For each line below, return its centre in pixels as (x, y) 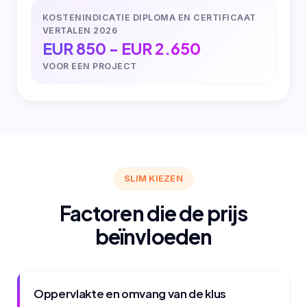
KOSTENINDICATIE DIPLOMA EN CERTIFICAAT (149, 18)
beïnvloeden (153, 236)
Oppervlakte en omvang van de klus (130, 293)
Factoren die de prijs (153, 213)
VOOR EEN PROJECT (90, 66)
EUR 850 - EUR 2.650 (122, 49)
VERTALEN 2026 (80, 31)
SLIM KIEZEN (153, 179)
